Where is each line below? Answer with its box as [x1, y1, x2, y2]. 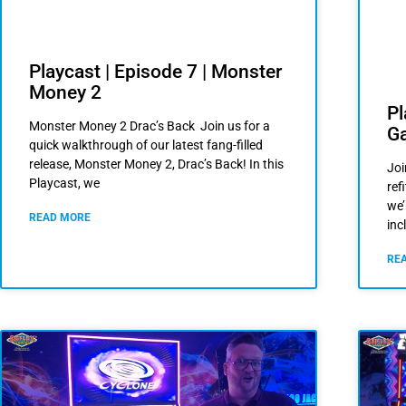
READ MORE [29, 211, 91, 225]
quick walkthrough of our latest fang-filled [29, 138, 263, 153]
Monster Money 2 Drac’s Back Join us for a [29, 119, 270, 134]
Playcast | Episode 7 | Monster [29, 61, 282, 83]
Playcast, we [29, 176, 100, 191]
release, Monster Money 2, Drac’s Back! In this [29, 157, 284, 172]
